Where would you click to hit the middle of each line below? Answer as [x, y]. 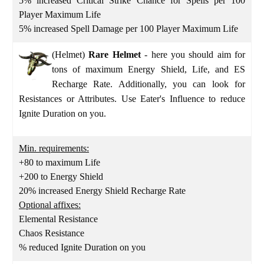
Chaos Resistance [52, 233]
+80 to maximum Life [60, 162]
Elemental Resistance [58, 219]
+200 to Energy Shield [61, 176]
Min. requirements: [54, 148]
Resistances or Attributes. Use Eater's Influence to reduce [132, 98]
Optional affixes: [50, 204]
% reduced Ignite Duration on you [82, 247]
